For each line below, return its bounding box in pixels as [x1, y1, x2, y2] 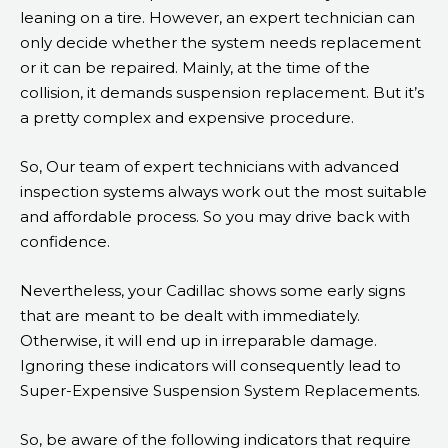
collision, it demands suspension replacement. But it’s [20, 83, 424, 103]
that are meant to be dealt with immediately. [20, 306, 360, 326]
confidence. [20, 232, 110, 252]
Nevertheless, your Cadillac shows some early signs [20, 281, 405, 301]
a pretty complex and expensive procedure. [20, 108, 354, 128]
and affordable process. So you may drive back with [20, 207, 410, 227]
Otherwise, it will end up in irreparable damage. [20, 331, 377, 351]
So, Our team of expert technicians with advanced [20, 157, 399, 177]
